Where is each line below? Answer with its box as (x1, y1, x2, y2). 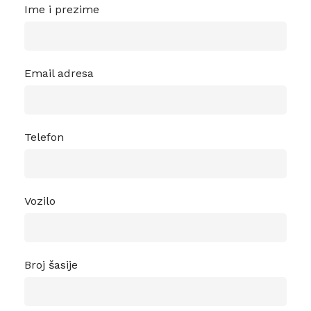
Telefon (24, 131, 64, 144)
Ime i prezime (24, 3, 99, 16)
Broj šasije (24, 258, 78, 271)
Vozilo (24, 194, 56, 208)
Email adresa (24, 67, 94, 80)
